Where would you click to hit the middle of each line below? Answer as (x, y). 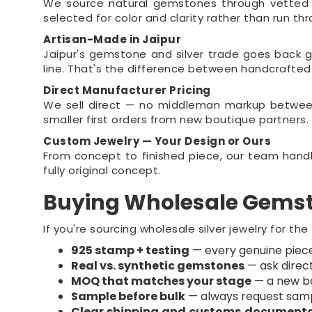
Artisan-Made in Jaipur (112, 39)
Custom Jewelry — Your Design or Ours (157, 141)
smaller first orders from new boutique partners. (176, 119)
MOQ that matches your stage (162, 281)
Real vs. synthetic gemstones (158, 266)
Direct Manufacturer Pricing (127, 90)
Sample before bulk (128, 296)
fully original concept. (102, 170)
